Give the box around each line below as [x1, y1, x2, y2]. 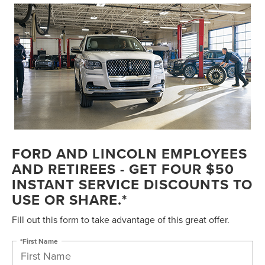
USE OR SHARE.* [12, 189, 127, 211]
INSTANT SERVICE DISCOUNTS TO [12, 174, 253, 195]
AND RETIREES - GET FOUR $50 [12, 159, 234, 180]
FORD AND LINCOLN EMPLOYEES [12, 143, 247, 164]
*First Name [20, 235, 58, 246]
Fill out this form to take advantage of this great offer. [12, 213, 230, 227]
